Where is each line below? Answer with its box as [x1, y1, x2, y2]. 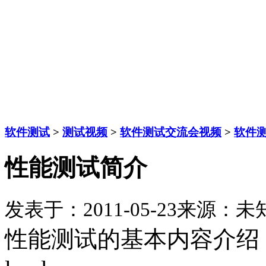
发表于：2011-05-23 [5, 199, 177, 221]
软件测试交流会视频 [120, 125, 221, 138]
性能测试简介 [5, 154, 147, 181]
